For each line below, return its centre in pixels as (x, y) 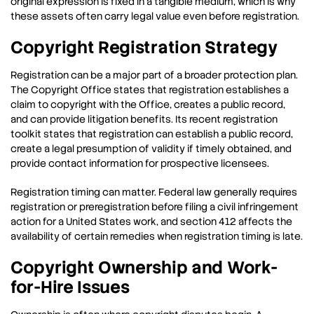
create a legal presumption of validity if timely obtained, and (151, 149)
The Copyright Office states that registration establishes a (150, 90)
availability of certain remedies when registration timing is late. (157, 237)
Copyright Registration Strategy (144, 48)
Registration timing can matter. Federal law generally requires (154, 192)
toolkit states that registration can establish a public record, (152, 134)
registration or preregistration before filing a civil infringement (155, 207)
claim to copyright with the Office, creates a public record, (148, 105)
